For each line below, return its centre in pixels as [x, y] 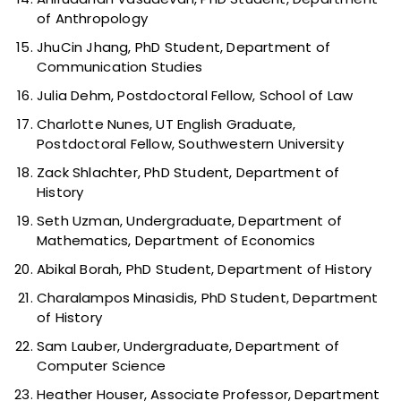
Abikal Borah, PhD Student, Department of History [205, 269]
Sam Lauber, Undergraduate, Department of [188, 346]
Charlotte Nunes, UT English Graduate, [166, 124]
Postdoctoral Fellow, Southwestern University [190, 144]
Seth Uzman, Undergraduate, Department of [190, 221]
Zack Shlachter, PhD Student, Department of [188, 173]
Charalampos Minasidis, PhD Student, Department [208, 298]
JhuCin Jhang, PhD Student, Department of [184, 47]
